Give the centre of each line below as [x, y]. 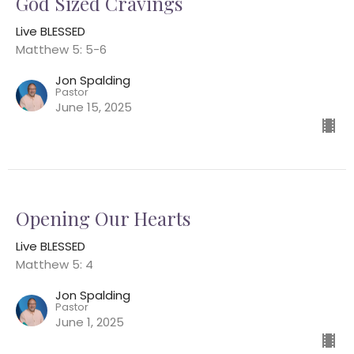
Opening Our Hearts [103, 218]
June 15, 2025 [94, 107]
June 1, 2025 [90, 322]
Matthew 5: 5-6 [61, 50]
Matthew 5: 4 [55, 265]
